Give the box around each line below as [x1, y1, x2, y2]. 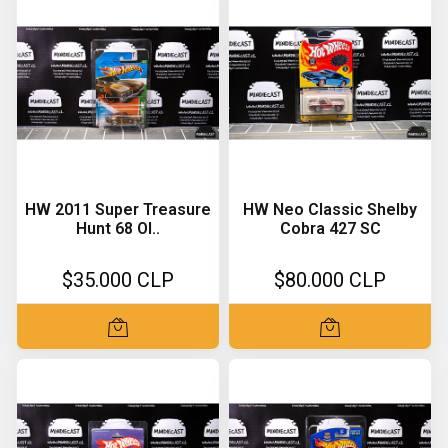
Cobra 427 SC [279, 219, 381, 238]
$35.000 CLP [62, 268, 174, 292]
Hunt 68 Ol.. [76, 219, 160, 238]
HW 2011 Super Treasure [25, 200, 211, 219]
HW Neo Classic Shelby [243, 200, 417, 219]
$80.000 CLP [274, 268, 386, 292]
